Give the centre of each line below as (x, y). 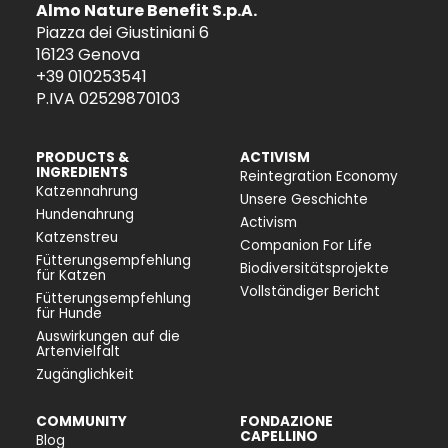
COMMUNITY (81, 421)
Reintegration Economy (319, 176)
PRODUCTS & (82, 157)
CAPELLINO (279, 436)
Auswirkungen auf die (108, 336)
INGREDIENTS (82, 172)
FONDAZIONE (286, 421)
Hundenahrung (85, 214)
